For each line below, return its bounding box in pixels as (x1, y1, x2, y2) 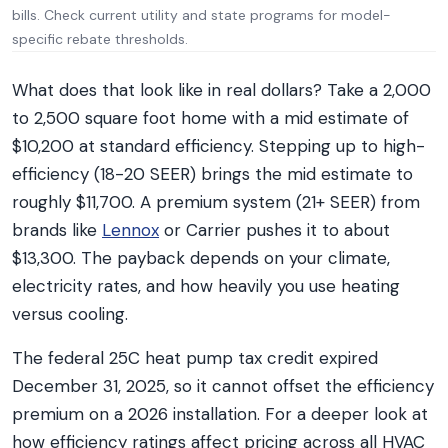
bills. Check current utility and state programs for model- (12, 6, 391, 24)
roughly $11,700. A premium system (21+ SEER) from (12, 191, 420, 213)
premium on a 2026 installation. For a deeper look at (12, 403, 428, 425)
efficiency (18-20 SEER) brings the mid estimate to (12, 163, 413, 185)
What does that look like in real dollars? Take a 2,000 (12, 79, 431, 101)
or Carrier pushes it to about (159, 219, 390, 241)
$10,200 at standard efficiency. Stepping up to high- (12, 135, 425, 157)
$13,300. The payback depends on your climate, (12, 247, 390, 269)
